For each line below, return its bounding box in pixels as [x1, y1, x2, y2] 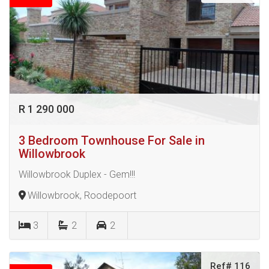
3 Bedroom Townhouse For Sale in [19, 133, 205, 148]
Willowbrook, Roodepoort [28, 189, 136, 201]
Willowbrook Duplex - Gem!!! [19, 168, 135, 180]
